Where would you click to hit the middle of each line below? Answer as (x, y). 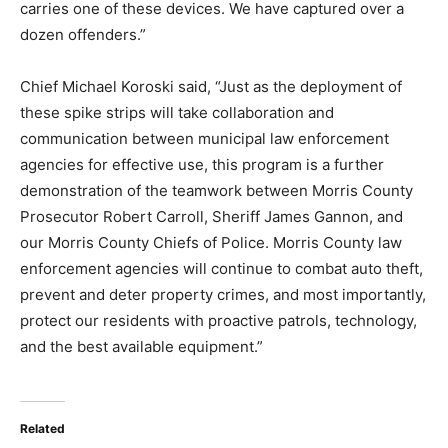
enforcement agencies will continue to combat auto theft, (221, 268)
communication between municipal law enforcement (204, 138)
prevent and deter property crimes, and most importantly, (223, 294)
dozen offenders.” (83, 34)
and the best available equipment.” (141, 346)
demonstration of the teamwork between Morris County (216, 190)
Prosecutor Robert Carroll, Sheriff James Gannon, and (211, 216)
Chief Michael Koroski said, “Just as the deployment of (211, 86)
